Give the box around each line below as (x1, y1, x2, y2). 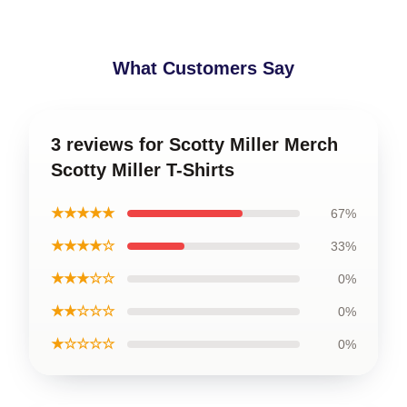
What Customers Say (113, 58, 294, 78)
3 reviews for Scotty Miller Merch (51, 134, 338, 154)
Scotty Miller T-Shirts (51, 160, 234, 180)
